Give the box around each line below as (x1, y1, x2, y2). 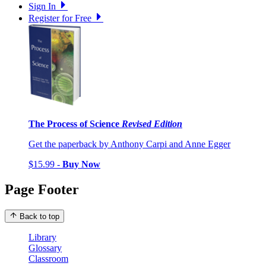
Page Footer (5, 181, 79, 197)
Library (28, 232, 56, 242)
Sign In (28, 1, 56, 12)
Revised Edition (122, 118, 182, 129)
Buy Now (62, 159, 100, 169)
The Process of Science (28, 118, 122, 129)
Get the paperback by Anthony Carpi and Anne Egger (28, 138, 230, 149)
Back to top (20, 211, 59, 221)
